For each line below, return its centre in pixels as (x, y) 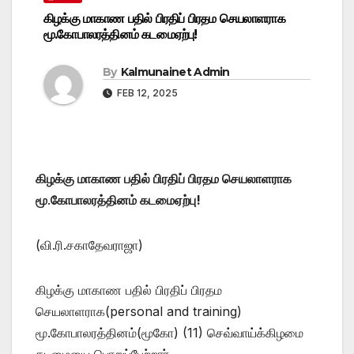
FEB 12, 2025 (146, 92)
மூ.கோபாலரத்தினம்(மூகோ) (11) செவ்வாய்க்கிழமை (169, 332)
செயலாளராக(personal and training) (141, 311)
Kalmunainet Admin (175, 72)
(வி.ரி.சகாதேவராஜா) (89, 245)
